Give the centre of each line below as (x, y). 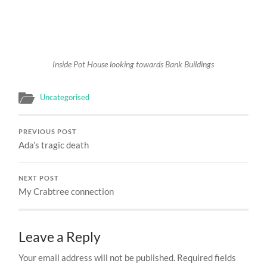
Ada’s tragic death (54, 145)
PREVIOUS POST (48, 131)
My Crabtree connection (66, 191)
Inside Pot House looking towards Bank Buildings (133, 64)
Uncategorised (65, 97)
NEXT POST (39, 178)
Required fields (207, 257)
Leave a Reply (60, 237)
